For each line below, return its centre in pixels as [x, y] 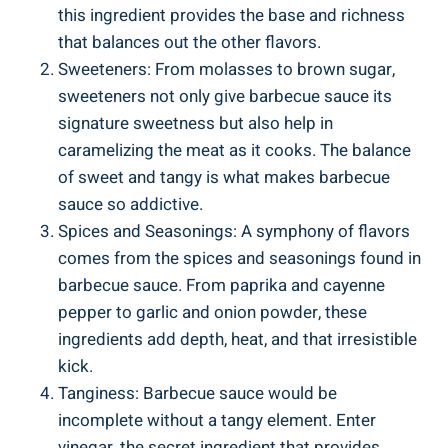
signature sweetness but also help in [195, 123]
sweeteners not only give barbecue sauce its [225, 96]
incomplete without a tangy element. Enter [217, 420]
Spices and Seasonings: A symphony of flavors [234, 231]
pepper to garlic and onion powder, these [212, 312]
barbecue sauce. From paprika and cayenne [221, 285]
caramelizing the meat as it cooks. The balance [234, 150]
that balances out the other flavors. [189, 42]
